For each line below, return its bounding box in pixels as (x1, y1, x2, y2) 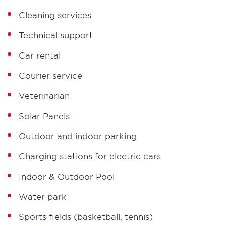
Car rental (19, 50, 61, 60)
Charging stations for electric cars (19, 151, 161, 161)
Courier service (19, 70, 82, 80)
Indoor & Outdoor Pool (19, 171, 115, 181)
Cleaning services (19, 10, 91, 20)
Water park (19, 191, 67, 201)
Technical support (19, 30, 93, 40)
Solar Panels (19, 110, 70, 121)
